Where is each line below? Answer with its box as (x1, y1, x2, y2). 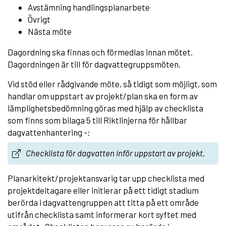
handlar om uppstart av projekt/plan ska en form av (8, 90, 198, 101)
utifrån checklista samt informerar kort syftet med (8, 209, 196, 219)
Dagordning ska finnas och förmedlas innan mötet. (8, 46, 193, 57)
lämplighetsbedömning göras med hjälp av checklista (8, 102, 203, 113)
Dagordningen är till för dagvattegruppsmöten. (8, 59, 181, 69)
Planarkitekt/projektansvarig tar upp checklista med (8, 173, 204, 183)
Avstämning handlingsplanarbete (28, 2, 150, 12)
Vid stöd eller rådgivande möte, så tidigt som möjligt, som (8, 78, 217, 89)
